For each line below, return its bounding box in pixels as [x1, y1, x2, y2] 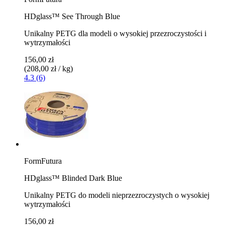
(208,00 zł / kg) [24, 64, 73, 73]
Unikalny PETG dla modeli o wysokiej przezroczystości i [24, 29, 206, 38]
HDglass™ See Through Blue [24, 12, 120, 21]
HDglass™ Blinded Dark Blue [24, 173, 122, 182]
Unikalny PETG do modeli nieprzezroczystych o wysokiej [24, 190, 209, 199]
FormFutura [24, 156, 62, 165]
